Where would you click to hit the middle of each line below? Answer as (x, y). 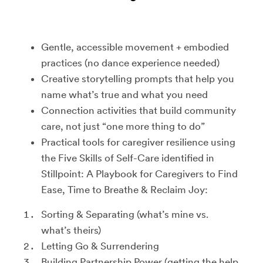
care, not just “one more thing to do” (123, 126)
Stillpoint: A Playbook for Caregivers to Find (139, 173)
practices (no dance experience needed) (130, 63)
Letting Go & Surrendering (100, 246)
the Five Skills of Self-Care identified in (128, 158)
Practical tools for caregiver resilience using (138, 142)
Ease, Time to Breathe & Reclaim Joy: (124, 189)
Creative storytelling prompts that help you (138, 78)
